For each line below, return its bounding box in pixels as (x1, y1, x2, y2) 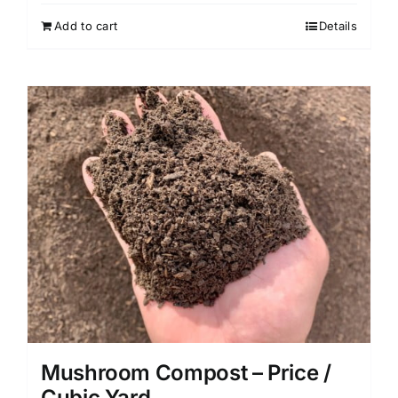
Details (318, 18, 357, 33)
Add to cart (54, 18, 118, 33)
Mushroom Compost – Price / (41, 360, 331, 386)
